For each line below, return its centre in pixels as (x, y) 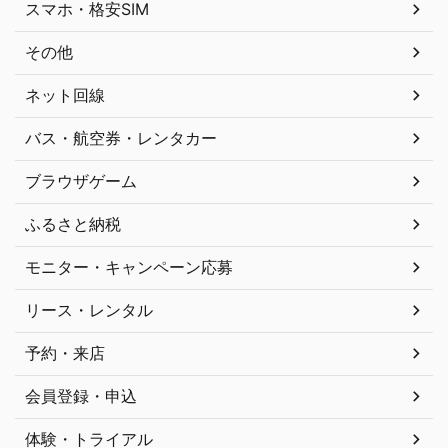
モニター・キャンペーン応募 (129, 266)
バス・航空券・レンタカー (121, 137)
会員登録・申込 (81, 395)
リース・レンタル (89, 309)
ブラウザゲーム (81, 180)
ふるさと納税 (73, 223)
